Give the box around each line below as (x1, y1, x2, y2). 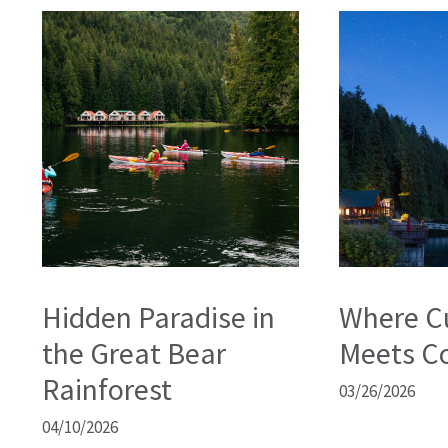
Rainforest (42, 370, 173, 409)
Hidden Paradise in (42, 298, 276, 337)
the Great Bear (42, 334, 227, 373)
